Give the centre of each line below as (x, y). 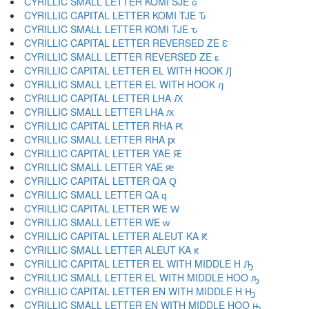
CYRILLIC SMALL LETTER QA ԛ (96, 195)
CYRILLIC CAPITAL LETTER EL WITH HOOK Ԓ (128, 70)
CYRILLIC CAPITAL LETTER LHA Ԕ (103, 98)
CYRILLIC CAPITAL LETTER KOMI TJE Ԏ (115, 15)
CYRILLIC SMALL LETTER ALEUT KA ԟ (111, 250)
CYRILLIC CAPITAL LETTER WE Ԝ (102, 208)
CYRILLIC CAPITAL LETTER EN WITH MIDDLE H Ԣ (140, 291)
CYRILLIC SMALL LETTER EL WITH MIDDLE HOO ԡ (141, 277)
